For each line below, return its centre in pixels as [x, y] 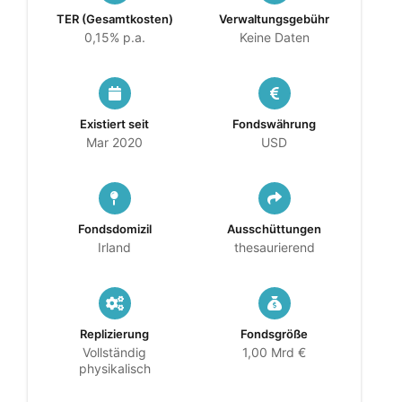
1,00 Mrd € [274, 352]
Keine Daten [274, 37]
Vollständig [114, 352]
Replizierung [114, 334]
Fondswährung [274, 124]
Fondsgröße [274, 334]
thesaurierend [274, 247]
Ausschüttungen [274, 229]
